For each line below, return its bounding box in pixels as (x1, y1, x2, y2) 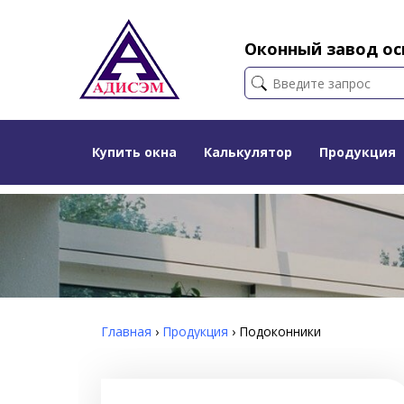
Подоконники (239, 323, 321, 340)
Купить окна (92, 143, 177, 161)
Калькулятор (204, 143, 292, 161)
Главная (101, 323, 151, 340)
